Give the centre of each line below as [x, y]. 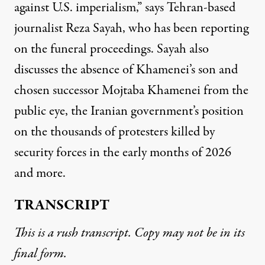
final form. [41, 254]
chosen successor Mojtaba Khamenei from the [131, 91]
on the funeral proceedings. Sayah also [112, 49]
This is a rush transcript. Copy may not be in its [130, 233]
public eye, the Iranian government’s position [129, 111]
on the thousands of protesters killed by [114, 132]
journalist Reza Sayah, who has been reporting [131, 28]
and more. [40, 173]
